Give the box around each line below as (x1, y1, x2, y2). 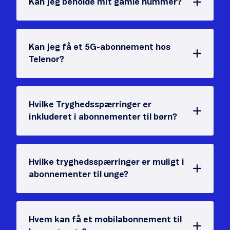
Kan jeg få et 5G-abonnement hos (29, 43, 170, 51)
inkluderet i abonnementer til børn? (29, 113, 177, 121)
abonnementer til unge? (29, 170, 128, 179)
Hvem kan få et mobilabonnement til (29, 216, 182, 224)
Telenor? (29, 55, 64, 64)
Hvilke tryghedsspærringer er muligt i (29, 158, 184, 166)
